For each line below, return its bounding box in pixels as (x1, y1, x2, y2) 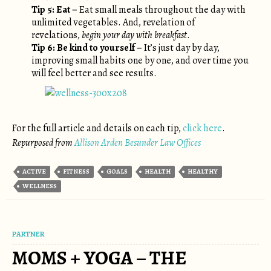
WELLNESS (22, 181, 57, 191)
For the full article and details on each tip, (12, 122, 183, 135)
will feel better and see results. (31, 67, 157, 80)
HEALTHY (188, 167, 218, 176)
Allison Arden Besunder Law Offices (74, 136, 201, 149)
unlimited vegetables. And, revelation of (31, 16, 195, 29)
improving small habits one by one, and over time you (31, 54, 249, 67)
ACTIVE (22, 167, 46, 176)
